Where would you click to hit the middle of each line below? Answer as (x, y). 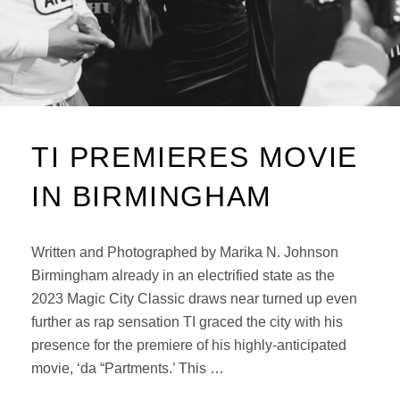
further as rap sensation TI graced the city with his (187, 322)
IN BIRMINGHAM (152, 196)
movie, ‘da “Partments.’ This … (128, 368)
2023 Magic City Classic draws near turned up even (194, 299)
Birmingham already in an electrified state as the (183, 275)
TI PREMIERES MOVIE (195, 157)
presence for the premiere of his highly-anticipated (189, 345)
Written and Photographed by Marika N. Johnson (185, 252)
